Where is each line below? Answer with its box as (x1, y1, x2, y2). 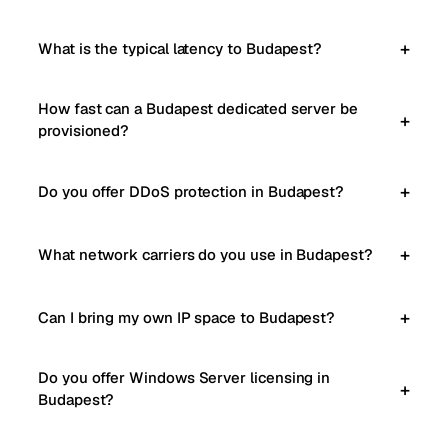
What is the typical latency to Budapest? (38, 38, 323, 58)
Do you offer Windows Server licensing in (38, 368, 331, 387)
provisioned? (38, 121, 130, 140)
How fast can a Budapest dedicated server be (38, 99, 358, 118)
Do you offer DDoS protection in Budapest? (38, 181, 345, 201)
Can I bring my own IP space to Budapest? (38, 307, 336, 327)
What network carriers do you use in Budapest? (38, 244, 373, 264)
